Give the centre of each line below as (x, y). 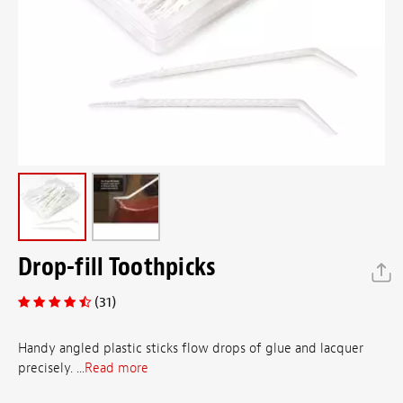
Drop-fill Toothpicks (117, 267)
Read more (116, 369)
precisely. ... (51, 369)
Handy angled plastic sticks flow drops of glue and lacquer (191, 349)
